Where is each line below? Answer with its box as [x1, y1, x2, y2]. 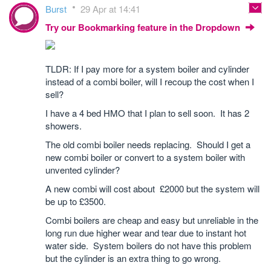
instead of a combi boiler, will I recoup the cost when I [45, 75, 254, 88]
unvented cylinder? [45, 163, 120, 176]
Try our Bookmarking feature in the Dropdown [45, 21, 243, 34]
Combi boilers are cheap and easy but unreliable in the [45, 214, 258, 226]
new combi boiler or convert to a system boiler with [45, 151, 245, 163]
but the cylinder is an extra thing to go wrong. [45, 252, 221, 264]
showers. [45, 119, 82, 132]
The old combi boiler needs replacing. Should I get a [45, 138, 250, 151]
